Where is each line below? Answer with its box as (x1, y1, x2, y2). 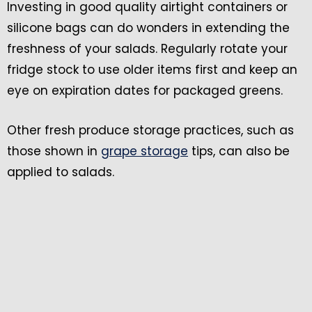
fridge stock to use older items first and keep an (7, 61, 297, 79)
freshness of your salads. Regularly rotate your (7, 40, 288, 58)
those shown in (7, 143, 101, 160)
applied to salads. (7, 164, 114, 181)
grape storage (101, 143, 188, 160)
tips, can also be (188, 143, 290, 160)
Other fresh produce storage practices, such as (7, 122, 294, 139)
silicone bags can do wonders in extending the (7, 19, 290, 37)
